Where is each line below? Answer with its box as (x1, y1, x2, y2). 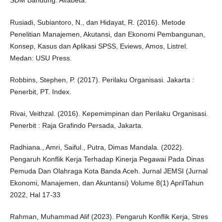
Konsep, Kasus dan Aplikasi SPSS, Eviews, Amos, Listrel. (9, 42, 188, 50)
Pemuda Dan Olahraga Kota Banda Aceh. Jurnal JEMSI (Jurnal (9, 166, 208, 175)
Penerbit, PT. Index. (9, 87, 71, 96)
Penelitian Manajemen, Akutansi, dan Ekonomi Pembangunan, (9, 30, 205, 38)
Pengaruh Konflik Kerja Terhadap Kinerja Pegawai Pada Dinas (9, 155, 204, 163)
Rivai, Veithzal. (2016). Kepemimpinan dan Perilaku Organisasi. (9, 109, 208, 117)
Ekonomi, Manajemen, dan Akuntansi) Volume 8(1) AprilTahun (9, 178, 204, 187)
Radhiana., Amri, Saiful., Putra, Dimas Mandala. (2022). (9, 143, 184, 151)
